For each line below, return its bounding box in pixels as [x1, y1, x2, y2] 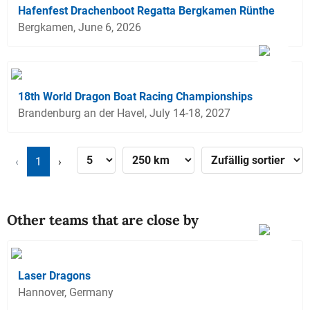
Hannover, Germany [18, 286, 113, 300]
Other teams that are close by [7, 211, 199, 229]
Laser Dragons [18, 269, 91, 283]
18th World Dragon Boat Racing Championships [18, 90, 253, 104]
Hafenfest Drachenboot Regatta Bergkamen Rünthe [18, 4, 275, 18]
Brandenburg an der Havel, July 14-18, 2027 [18, 107, 230, 120]
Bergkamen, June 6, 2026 [18, 21, 141, 35]
